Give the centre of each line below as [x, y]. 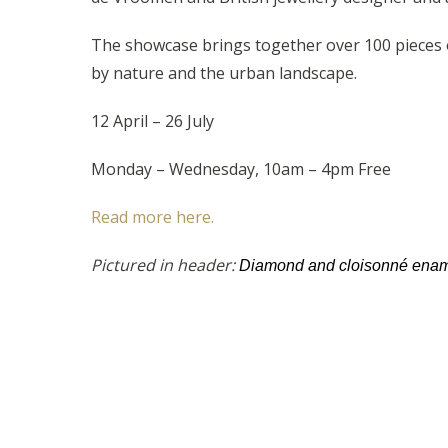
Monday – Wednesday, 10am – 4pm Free [240, 168]
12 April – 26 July [152, 120]
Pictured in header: [164, 264]
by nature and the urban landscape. [223, 72]
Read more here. [154, 216]
